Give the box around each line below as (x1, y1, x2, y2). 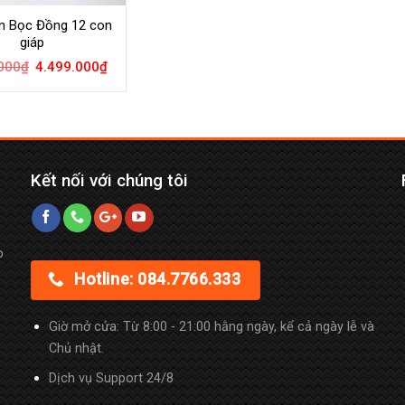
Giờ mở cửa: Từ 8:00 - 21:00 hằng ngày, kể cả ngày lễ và (48, 319, 374, 335)
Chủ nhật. (48, 341, 104, 357)
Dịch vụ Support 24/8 (48, 371, 174, 387)
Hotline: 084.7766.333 (74, 270, 241, 289)
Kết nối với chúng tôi (30, 170, 188, 192)
